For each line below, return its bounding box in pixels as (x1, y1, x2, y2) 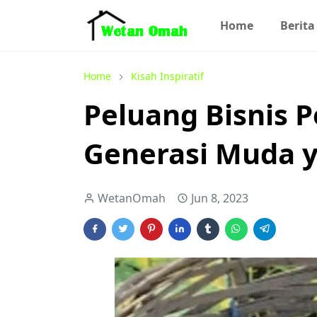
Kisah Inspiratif (131, 69, 204, 83)
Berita (279, 18, 315, 33)
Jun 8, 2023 (191, 190, 248, 206)
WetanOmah (98, 190, 166, 206)
